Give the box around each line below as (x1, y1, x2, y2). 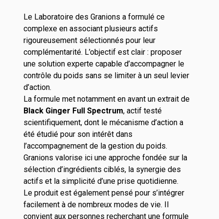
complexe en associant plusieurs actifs (23, 24, 158, 33)
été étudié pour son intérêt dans (23, 130, 132, 139)
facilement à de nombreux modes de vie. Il (23, 200, 169, 209)
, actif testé (123, 106, 162, 115)
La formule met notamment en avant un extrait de (23, 94, 190, 104)
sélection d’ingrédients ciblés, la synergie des (23, 165, 181, 174)
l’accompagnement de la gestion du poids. (23, 141, 167, 151)
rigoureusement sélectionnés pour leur (23, 36, 155, 45)
